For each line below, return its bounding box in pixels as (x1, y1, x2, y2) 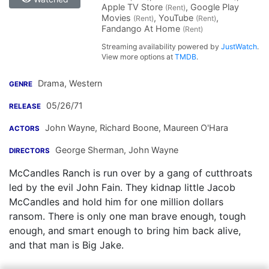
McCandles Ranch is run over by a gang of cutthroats (9, 167, 252, 179)
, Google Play (186, 2, 240, 12)
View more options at (101, 52, 175, 61)
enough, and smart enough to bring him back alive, (9, 225, 241, 237)
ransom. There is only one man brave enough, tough (9, 210, 246, 222)
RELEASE (9, 102, 41, 110)
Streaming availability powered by (101, 42, 222, 51)
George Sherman (55, 145, 124, 155)
